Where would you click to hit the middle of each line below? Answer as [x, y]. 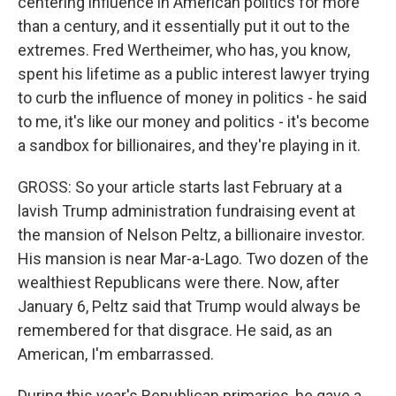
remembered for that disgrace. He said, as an [175, 330]
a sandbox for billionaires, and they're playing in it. [189, 145]
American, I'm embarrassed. [116, 354]
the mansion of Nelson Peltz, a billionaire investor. [191, 235]
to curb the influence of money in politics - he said [192, 98]
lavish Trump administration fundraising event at [187, 211]
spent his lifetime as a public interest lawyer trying [194, 74]
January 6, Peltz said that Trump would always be [189, 306]
